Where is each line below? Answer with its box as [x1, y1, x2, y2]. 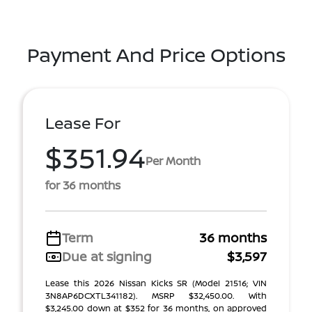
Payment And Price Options [26, 41, 286, 68]
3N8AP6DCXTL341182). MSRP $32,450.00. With [45, 290, 267, 302]
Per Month [146, 153, 201, 169]
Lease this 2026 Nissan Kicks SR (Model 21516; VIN [45, 277, 267, 289]
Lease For [45, 112, 120, 134]
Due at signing [62, 248, 152, 265]
